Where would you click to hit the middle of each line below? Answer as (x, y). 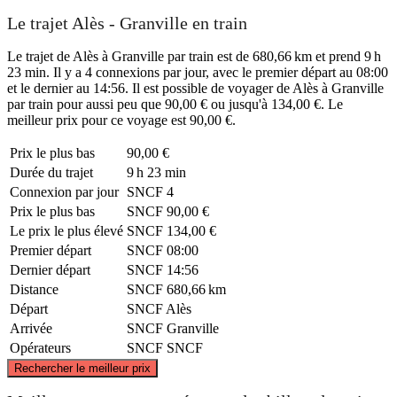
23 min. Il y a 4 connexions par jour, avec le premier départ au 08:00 (198, 72)
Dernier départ (50, 269)
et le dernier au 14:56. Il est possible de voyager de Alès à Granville (195, 88)
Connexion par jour (64, 191)
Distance (34, 289)
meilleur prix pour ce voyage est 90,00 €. (121, 120)
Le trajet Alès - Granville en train (127, 23)
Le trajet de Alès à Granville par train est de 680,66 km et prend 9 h (194, 56)
